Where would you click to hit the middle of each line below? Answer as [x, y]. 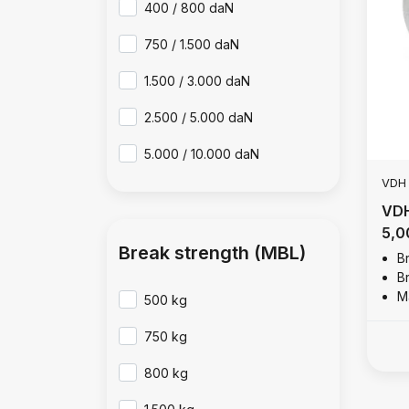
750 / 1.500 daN [192, 44]
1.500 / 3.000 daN [198, 81]
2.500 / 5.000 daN [199, 117]
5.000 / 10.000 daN [202, 154]
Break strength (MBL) [212, 253]
